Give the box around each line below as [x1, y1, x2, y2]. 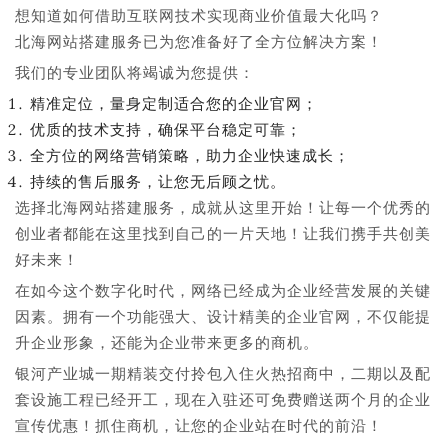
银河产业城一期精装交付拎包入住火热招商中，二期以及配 [15, 364, 431, 383]
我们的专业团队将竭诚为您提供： [15, 63, 255, 82]
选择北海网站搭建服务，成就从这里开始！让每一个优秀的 [15, 198, 431, 217]
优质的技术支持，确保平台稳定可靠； [30, 120, 302, 139]
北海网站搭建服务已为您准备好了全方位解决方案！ [15, 32, 383, 51]
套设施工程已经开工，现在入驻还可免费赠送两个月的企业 [15, 390, 431, 409]
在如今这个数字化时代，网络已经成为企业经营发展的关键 [15, 281, 431, 300]
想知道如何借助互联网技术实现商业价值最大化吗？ [15, 6, 383, 25]
